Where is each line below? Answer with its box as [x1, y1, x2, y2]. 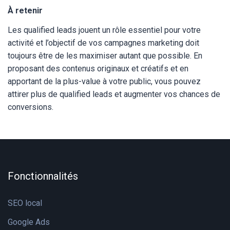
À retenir [8, 6, 45, 15]
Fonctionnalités [8, 170, 78, 182]
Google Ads [8, 217, 50, 227]
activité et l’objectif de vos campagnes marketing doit [8, 38, 199, 48]
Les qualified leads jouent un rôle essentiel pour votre [8, 25, 201, 35]
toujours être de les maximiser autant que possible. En [8, 51, 202, 61]
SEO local [8, 198, 42, 208]
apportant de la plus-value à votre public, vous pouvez [8, 76, 201, 86]
